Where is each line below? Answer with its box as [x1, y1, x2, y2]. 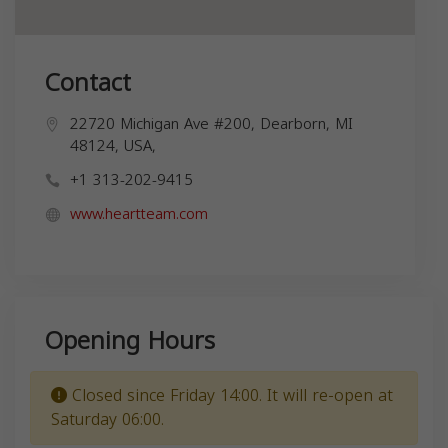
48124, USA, [70, 131, 156, 160]
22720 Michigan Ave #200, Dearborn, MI [70, 109, 353, 138]
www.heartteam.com [70, 199, 208, 228]
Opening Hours [45, 317, 215, 364]
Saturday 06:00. [51, 403, 164, 435]
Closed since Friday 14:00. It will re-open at [67, 379, 393, 411]
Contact [45, 59, 131, 106]
